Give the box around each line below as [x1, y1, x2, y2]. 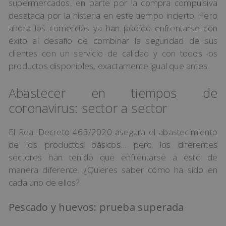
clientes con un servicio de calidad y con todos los [9, 47, 217, 60]
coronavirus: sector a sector [9, 99, 167, 117]
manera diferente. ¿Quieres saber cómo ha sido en [9, 163, 217, 176]
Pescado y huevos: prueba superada [9, 200, 184, 214]
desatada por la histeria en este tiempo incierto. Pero [9, 10, 217, 22]
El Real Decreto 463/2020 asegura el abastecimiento [9, 126, 217, 138]
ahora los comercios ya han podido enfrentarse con [9, 22, 217, 34]
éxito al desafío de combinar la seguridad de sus [9, 35, 217, 47]
